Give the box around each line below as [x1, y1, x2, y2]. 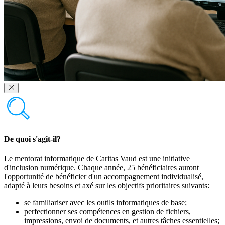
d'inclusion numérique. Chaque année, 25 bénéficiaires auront [4, 163, 199, 172]
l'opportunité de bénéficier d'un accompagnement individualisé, [4, 172, 203, 181]
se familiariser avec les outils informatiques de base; [24, 198, 187, 207]
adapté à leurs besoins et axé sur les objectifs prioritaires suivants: [4, 181, 209, 190]
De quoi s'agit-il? [4, 134, 61, 143]
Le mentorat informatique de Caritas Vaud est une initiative [4, 154, 190, 163]
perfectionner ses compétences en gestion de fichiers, [24, 207, 191, 216]
